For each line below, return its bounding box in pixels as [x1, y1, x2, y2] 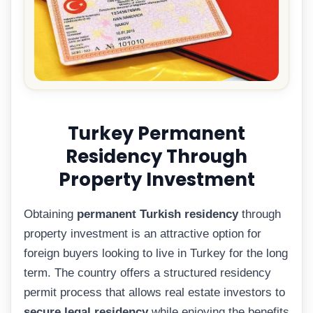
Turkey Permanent [68, 120, 245, 146]
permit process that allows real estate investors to [24, 286, 285, 300]
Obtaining [24, 208, 77, 221]
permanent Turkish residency [77, 208, 238, 221]
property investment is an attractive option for [24, 227, 261, 241]
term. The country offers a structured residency [24, 266, 271, 280]
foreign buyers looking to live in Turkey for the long [24, 247, 288, 261]
